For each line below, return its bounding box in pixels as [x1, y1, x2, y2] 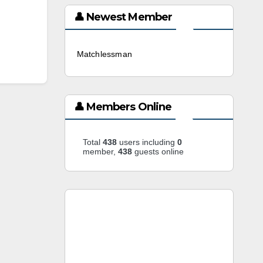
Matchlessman [76, 49, 132, 59]
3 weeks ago [137, 50, 183, 59]
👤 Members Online [73, 100, 172, 113]
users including [116, 137, 177, 147]
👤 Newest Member [73, 11, 172, 23]
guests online [131, 147, 184, 156]
